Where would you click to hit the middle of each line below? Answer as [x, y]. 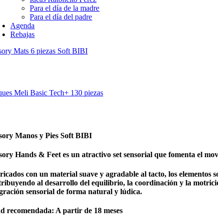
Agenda [23, 26]
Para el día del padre [61, 17]
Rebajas [23, 34]
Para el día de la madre [65, 8]
